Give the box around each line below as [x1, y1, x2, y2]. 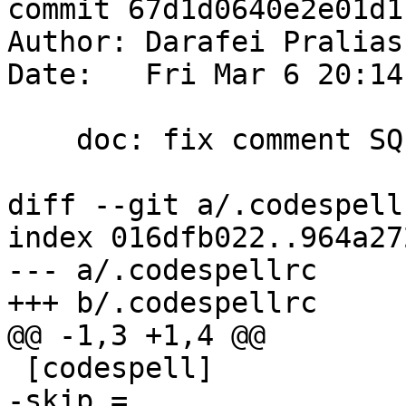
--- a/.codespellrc [7, 254, 317, 287]
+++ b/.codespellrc [7, 286, 317, 320]
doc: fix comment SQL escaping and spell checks [7, 123, 76, 157]
